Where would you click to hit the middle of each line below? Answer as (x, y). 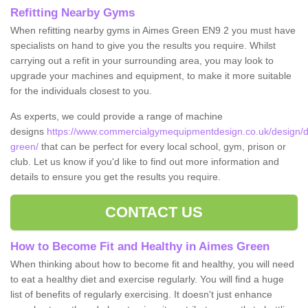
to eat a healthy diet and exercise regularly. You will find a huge (147, 279)
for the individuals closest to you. (81, 90)
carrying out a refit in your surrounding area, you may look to (142, 60)
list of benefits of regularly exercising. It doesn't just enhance (141, 294)
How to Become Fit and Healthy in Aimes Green (142, 246)
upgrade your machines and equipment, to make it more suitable (151, 75)
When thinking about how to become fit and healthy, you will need (152, 264)
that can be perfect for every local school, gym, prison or (162, 146)
